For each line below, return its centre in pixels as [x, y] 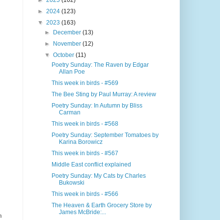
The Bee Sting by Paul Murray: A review [104, 95]
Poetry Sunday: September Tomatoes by [105, 135]
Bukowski [72, 183]
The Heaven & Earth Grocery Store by [102, 206]
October [64, 55]
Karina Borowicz [81, 142]
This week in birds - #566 [85, 194]
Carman [70, 113]
